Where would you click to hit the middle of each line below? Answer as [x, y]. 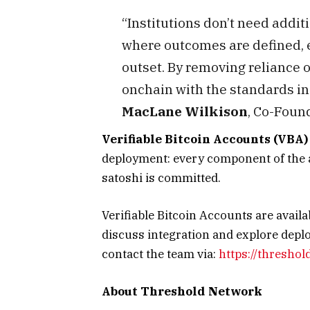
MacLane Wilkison [184, 111]
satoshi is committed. [161, 177]
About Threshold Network [182, 291]
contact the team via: [160, 254]
